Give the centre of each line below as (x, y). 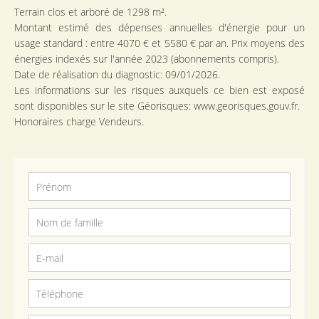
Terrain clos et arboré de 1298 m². (90, 12)
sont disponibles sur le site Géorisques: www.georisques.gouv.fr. (157, 106)
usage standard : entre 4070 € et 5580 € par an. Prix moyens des (159, 43)
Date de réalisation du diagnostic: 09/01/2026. (117, 75)
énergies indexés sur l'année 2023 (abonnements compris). (147, 59)
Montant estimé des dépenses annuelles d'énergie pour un (159, 28)
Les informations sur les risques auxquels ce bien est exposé (159, 90)
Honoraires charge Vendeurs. (79, 122)
